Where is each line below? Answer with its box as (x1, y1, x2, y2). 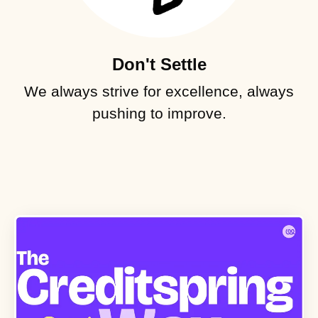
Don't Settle (111, 54, 207, 74)
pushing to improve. (92, 104, 226, 121)
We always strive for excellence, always (24, 82, 294, 99)
